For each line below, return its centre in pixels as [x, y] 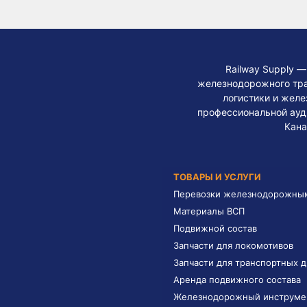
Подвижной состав [215, 228]
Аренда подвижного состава [237, 279]
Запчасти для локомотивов [233, 245]
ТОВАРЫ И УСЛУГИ [217, 176]
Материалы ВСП [209, 211]
